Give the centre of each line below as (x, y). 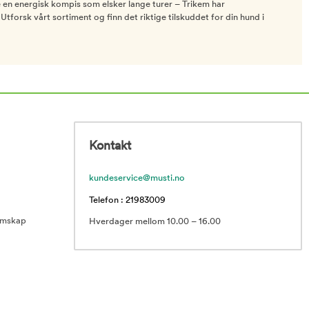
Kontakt (110, 146)
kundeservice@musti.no (137, 178)
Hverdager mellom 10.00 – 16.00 (155, 221)
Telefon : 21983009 (127, 200)
